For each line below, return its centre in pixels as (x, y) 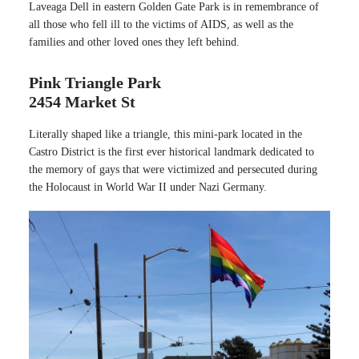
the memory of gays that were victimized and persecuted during (173, 169)
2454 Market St (82, 101)
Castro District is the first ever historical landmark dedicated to (171, 151)
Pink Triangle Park (95, 82)
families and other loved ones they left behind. (134, 42)
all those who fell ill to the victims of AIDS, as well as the (161, 24)
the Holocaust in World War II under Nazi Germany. (148, 187)
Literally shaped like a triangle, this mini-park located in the (165, 134)
